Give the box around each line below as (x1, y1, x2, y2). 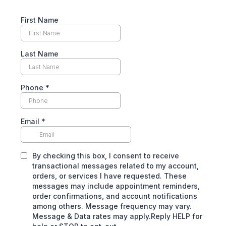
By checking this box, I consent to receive (32, 151, 179, 160)
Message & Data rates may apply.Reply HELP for (32, 212, 202, 220)
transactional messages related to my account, (32, 161, 199, 170)
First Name (21, 16, 59, 24)
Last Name (21, 49, 59, 58)
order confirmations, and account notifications (32, 192, 197, 200)
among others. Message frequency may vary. (32, 202, 192, 210)
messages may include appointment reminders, (32, 182, 200, 190)
